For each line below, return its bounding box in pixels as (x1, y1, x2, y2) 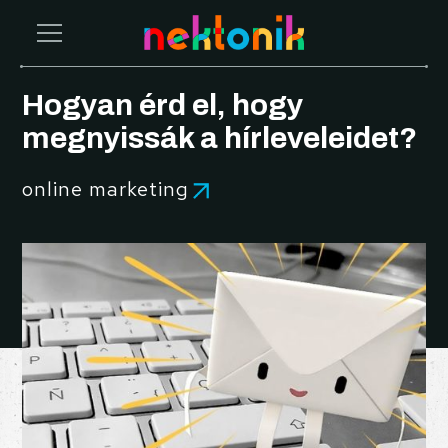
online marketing (22, 176, 190, 203)
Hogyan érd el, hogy (22, 89, 304, 122)
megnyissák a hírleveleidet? (22, 122, 418, 155)
